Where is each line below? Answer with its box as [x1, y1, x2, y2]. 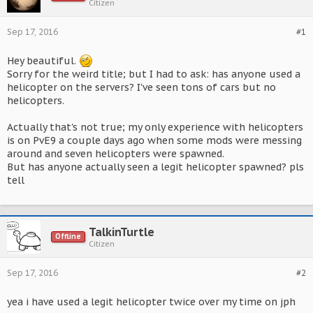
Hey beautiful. [7, 54, 79, 67]
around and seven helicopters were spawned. [7, 147, 224, 160]
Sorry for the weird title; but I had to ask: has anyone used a [7, 68, 300, 80]
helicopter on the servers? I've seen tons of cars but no [7, 81, 276, 94]
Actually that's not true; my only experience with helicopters [7, 121, 303, 133]
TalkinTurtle [89, 225, 154, 239]
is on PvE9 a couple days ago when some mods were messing [7, 134, 302, 147]
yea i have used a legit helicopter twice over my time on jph [7, 296, 296, 308]
